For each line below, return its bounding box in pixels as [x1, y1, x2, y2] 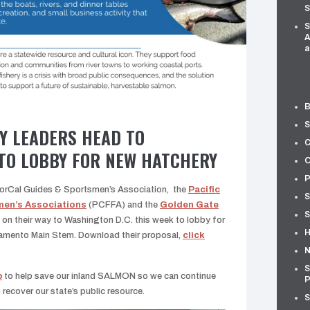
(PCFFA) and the [86, 200, 160, 210]
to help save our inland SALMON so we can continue [2, 271, 216, 282]
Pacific [188, 185, 220, 195]
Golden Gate [160, 200, 219, 210]
